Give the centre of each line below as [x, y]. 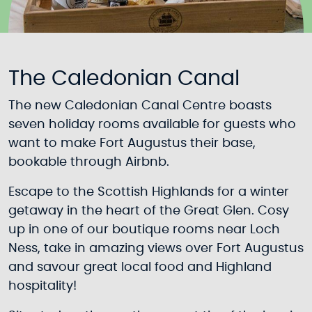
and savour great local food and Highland [140, 267]
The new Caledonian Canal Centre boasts [140, 106]
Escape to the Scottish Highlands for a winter [149, 192]
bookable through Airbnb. [89, 162]
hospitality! [42, 286]
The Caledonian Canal [124, 79]
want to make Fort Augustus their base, [132, 143]
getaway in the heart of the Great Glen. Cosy [149, 211]
